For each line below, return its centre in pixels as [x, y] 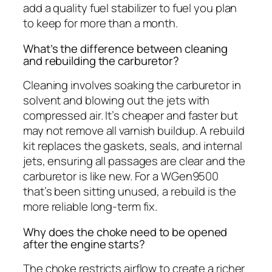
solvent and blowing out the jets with [117, 100]
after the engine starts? [84, 244]
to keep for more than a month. [100, 23]
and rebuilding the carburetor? [101, 60]
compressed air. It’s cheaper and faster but [131, 116]
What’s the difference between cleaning [126, 48]
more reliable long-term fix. [90, 207]
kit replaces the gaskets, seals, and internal [133, 146]
